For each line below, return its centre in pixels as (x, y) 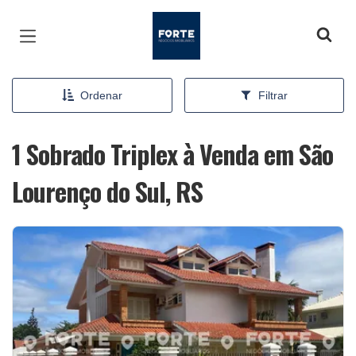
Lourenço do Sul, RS (107, 191)
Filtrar (273, 95)
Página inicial (198, 24)
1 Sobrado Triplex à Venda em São (172, 154)
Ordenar (101, 95)
